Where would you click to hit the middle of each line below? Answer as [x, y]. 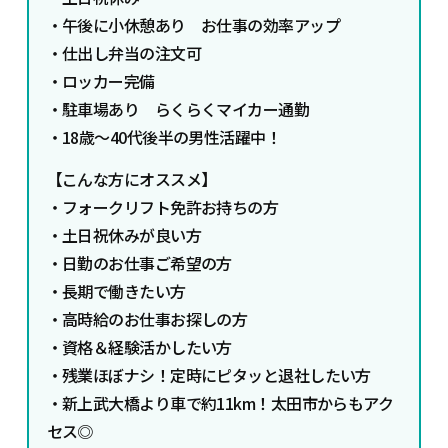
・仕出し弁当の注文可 [124, 52]
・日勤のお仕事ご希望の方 [139, 262]
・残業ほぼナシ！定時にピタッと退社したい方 [208, 374]
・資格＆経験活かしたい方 [139, 346]
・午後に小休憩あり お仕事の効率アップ [193, 24]
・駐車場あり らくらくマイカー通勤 [178, 108]
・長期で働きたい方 [116, 290]
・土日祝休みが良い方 [124, 234]
